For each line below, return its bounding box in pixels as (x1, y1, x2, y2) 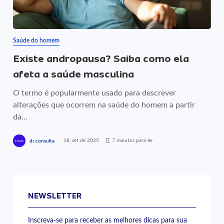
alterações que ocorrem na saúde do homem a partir (13, 101, 195, 109)
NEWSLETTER (28, 191, 82, 200)
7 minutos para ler (112, 137, 153, 143)
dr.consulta (29, 138, 55, 143)
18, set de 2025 (63, 137, 99, 143)
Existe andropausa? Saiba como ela (13, 53, 189, 64)
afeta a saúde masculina (13, 68, 134, 80)
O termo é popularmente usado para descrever (13, 89, 176, 97)
